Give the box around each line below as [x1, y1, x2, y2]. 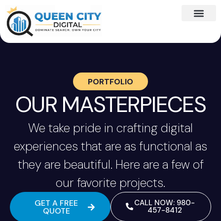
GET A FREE [35, 197, 78, 208]
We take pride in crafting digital [28, 119, 193, 136]
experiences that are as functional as [14, 138, 207, 154]
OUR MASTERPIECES [15, 90, 206, 119]
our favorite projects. [56, 174, 165, 191]
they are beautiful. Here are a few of [17, 156, 204, 173]
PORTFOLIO [88, 76, 133, 87]
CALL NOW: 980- [134, 197, 195, 208]
